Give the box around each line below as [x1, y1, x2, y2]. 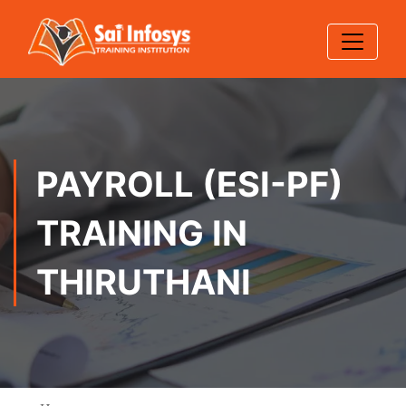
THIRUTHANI [36, 261, 251, 303]
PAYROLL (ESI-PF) [36, 163, 343, 205]
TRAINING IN [36, 212, 247, 254]
